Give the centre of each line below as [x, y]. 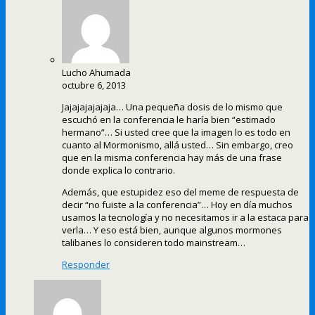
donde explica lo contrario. [118, 171]
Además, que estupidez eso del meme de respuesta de [180, 192]
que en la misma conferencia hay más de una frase [172, 158]
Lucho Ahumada [96, 73]
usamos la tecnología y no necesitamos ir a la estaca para [185, 218]
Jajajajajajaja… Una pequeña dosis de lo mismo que [172, 107]
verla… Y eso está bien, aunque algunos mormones [172, 230]
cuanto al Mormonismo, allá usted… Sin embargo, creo [178, 145]
